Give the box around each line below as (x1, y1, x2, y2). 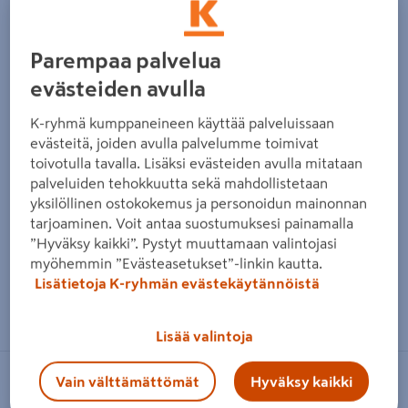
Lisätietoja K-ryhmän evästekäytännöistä (35, 275, 321, 291)
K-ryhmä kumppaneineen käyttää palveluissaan (30, 115, 335, 130)
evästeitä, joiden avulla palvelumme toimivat (30, 135, 320, 150)
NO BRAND (15, 379, 73, 390)
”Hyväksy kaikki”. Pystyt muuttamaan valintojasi (30, 235, 338, 250)
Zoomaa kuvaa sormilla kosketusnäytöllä (89, 289, 350, 303)
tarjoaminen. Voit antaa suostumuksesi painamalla (30, 215, 354, 230)
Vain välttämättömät (56, 373, 199, 389)
